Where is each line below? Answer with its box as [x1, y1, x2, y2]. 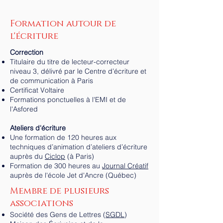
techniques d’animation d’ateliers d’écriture [10, 142, 147, 151]
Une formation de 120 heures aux [10, 133, 116, 142]
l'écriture [10, 30, 58, 42]
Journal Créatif [102, 161, 148, 170]
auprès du [10, 152, 45, 161]
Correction [10, 48, 43, 57]
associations [10, 198, 76, 210]
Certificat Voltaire [10, 86, 64, 95]
